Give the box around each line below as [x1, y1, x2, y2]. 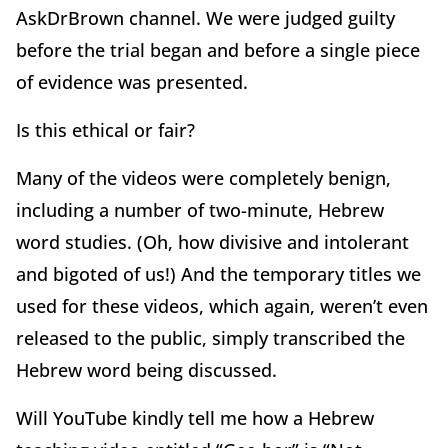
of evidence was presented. [16, 70, 248, 95]
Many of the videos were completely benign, [16, 166, 391, 191]
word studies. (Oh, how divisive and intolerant [16, 230, 409, 255]
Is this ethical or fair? [16, 118, 195, 143]
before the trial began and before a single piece [16, 38, 420, 63]
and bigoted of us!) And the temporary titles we [16, 262, 421, 287]
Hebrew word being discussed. [16, 358, 282, 383]
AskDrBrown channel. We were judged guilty [16, 6, 395, 31]
